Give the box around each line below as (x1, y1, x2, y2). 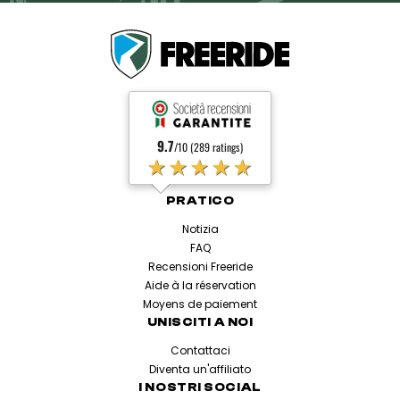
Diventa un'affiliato (149, 361, 251, 377)
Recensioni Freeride (147, 258, 253, 274)
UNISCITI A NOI (146, 314, 254, 329)
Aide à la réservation (144, 277, 256, 293)
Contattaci (170, 342, 230, 358)
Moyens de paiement (143, 296, 257, 312)
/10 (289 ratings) (174, 138, 243, 154)
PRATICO (165, 193, 235, 208)
